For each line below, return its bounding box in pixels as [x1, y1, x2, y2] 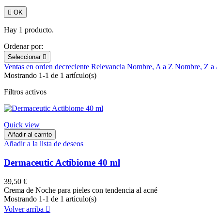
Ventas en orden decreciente [4, 62, 91, 71]
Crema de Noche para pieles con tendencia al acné [4, 186, 159, 194]
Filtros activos [4, 88, 46, 96]
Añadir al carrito [8, 131, 52, 139]
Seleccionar [8, 53, 43, 61]
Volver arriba [4, 204, 46, 213]
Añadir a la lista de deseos [4, 139, 83, 148]
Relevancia [91, 62, 127, 71]
